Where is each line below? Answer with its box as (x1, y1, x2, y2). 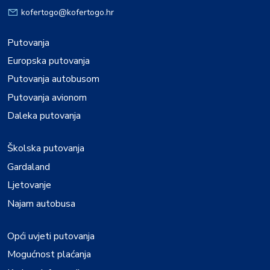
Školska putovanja (7, 142, 84, 155)
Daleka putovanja (7, 109, 81, 123)
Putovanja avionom (7, 90, 87, 104)
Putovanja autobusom (7, 72, 99, 86)
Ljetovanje (7, 178, 51, 192)
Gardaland (7, 160, 50, 174)
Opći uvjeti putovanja (7, 229, 95, 243)
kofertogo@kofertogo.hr (21, 7, 114, 19)
